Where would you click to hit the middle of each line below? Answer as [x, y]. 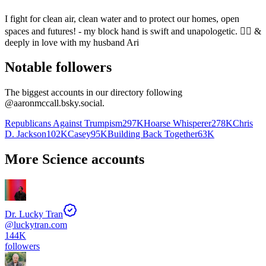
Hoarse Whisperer [178, 123]
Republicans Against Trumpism [64, 123]
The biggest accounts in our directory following [94, 93]
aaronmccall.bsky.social [58, 103]
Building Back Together [153, 134]
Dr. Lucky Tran [34, 214]
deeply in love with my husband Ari [72, 42]
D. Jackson [26, 134]
